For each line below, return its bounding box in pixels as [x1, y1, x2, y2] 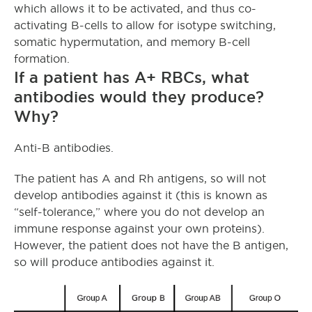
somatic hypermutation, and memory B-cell [14, 36, 250, 48]
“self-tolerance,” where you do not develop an [14, 205, 265, 218]
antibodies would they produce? [14, 88, 264, 105]
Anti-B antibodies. [14, 141, 114, 154]
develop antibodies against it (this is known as [14, 189, 267, 201]
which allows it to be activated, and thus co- [14, 2, 256, 15]
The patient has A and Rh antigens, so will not [14, 172, 266, 185]
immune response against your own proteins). [14, 222, 265, 235]
